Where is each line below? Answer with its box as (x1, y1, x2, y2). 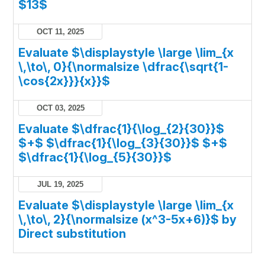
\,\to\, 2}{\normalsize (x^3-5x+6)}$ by (18, 212, 237, 227)
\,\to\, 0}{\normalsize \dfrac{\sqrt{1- (18, 60, 229, 75)
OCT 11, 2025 (37, 27, 85, 37)
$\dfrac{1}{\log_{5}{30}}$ (18, 150, 172, 165)
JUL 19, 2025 (37, 180, 84, 189)
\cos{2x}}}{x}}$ (18, 74, 111, 89)
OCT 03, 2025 (36, 104, 85, 113)
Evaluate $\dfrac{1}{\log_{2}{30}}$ (18, 122, 225, 137)
